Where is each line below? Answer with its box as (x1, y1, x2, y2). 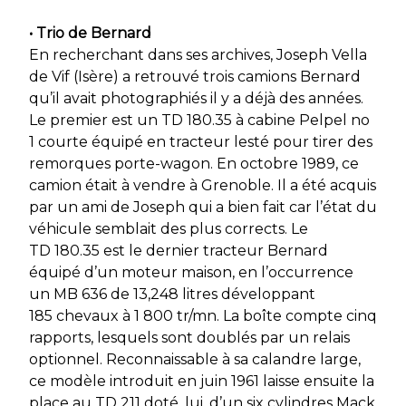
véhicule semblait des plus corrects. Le (29, 220, 308, 238)
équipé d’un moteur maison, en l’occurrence (29, 264, 353, 282)
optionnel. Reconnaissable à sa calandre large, (29, 351, 361, 369)
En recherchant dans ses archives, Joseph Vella (29, 46, 367, 64)
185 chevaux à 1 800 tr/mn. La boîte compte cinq (29, 307, 377, 325)
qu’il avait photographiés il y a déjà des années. (29, 90, 363, 108)
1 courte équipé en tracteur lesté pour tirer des (29, 133, 372, 151)
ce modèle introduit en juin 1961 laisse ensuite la (29, 372, 374, 391)
